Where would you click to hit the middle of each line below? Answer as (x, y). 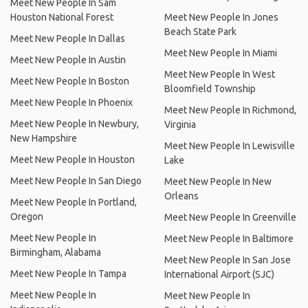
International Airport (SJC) (219, 274)
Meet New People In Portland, (74, 202)
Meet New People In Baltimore (229, 239)
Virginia (180, 124)
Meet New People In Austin (68, 60)
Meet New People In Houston (73, 159)
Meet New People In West (220, 74)
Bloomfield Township (210, 89)
